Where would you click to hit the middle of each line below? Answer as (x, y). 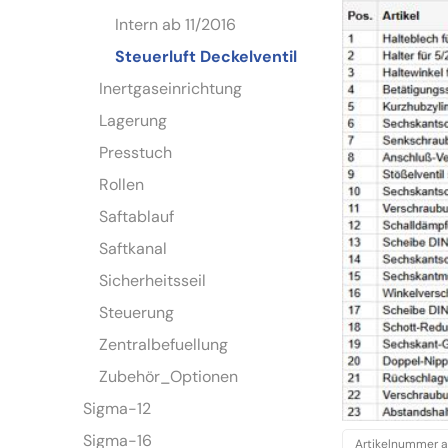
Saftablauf (137, 217)
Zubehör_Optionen (169, 377)
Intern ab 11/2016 (176, 25)
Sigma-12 (117, 409)
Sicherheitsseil (153, 281)
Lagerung (133, 121)
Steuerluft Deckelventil (206, 57)
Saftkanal (133, 249)
